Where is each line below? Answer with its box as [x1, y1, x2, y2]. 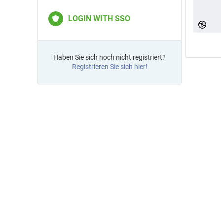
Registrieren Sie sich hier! [72, 63, 147, 71]
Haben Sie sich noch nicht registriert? [53, 53, 166, 61]
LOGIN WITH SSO [68, 14, 130, 23]
